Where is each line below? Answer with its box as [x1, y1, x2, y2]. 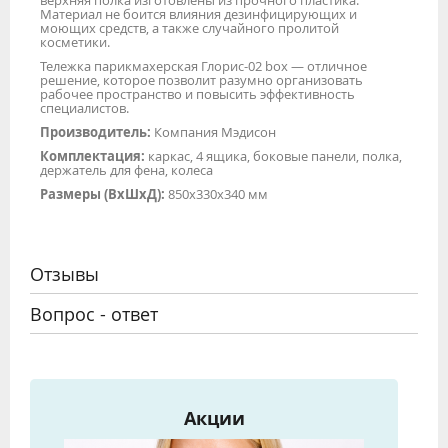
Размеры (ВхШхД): [40, 185, 165, 204]
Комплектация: [40, 147, 148, 166]
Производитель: [40, 123, 154, 142]
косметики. [40, 33, 110, 52]
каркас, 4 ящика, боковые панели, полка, [148, 147, 402, 166]
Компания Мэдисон [154, 123, 276, 142]
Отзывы [30, 262, 99, 287]
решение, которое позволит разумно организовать [40, 71, 363, 90]
